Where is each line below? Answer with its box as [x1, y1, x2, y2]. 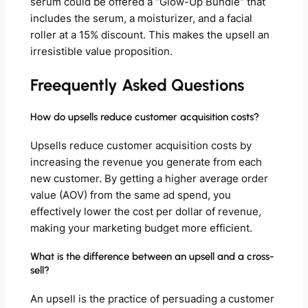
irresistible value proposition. [30, 45, 173, 58]
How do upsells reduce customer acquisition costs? [30, 110, 259, 123]
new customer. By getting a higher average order [30, 172, 268, 185]
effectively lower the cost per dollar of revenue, [30, 205, 261, 218]
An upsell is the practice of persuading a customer [30, 292, 274, 305]
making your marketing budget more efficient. [30, 221, 252, 234]
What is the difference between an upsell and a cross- [30, 250, 274, 263]
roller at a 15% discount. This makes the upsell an [30, 29, 269, 42]
